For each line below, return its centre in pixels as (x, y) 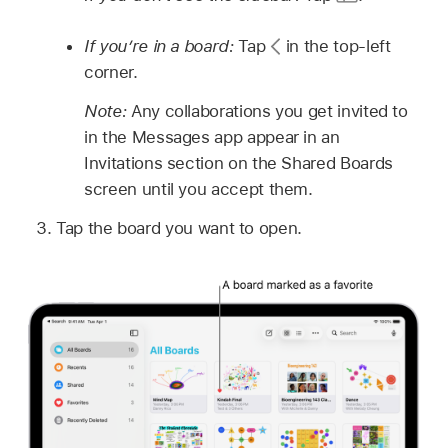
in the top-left (336, 46)
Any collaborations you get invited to (269, 111)
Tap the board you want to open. (179, 227)
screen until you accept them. (198, 189)
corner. (111, 72)
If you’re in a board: (161, 46)
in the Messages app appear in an (212, 137)
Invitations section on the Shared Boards (238, 163)
